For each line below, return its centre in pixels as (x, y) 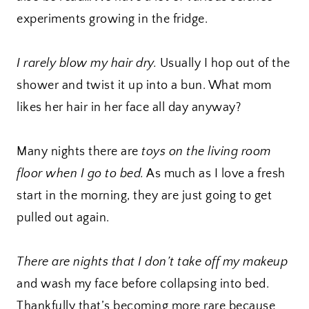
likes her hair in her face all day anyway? (129, 108)
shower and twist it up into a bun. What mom (144, 86)
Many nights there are (79, 152)
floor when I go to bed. (80, 174)
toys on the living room (206, 152)
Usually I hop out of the (223, 64)
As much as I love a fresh (215, 174)
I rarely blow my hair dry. (87, 64)
